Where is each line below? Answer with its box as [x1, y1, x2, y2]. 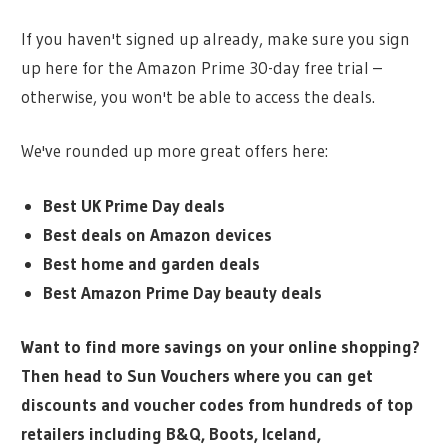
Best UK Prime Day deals [42, 194, 225, 216]
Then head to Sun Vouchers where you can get [21, 365, 374, 387]
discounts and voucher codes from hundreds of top [21, 394, 414, 416]
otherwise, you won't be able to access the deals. [21, 85, 376, 107]
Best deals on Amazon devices [42, 223, 272, 245]
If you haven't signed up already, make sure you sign [21, 27, 411, 49]
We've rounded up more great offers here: [21, 140, 329, 162]
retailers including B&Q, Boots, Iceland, [21, 423, 322, 445]
